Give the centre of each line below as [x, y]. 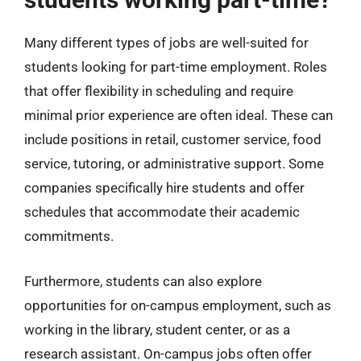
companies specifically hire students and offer [164, 188]
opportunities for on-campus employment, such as [178, 305]
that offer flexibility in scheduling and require [159, 91]
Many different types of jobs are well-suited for [166, 43]
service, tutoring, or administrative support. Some [174, 164]
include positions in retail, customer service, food [173, 139]
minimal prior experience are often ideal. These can [178, 115]
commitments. [69, 236]
